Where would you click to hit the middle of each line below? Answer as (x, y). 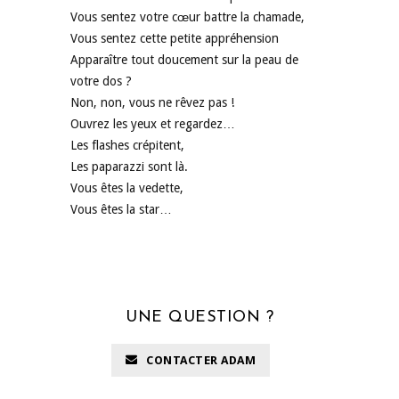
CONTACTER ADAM (201, 361)
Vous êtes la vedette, (127, 188)
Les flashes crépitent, (127, 146)
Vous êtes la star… (121, 210)
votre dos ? (101, 81)
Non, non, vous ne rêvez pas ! (152, 103)
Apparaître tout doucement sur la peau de (184, 60)
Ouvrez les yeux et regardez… (153, 124)
